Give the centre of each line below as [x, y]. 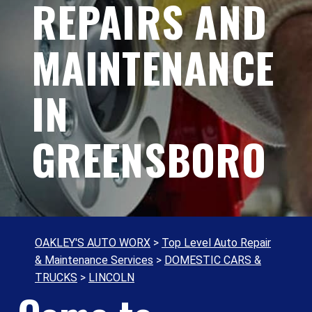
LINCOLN [111, 278]
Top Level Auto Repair [216, 243]
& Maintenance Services [94, 260]
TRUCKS [56, 278]
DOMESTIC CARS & [213, 260]
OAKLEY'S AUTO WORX [93, 243]
